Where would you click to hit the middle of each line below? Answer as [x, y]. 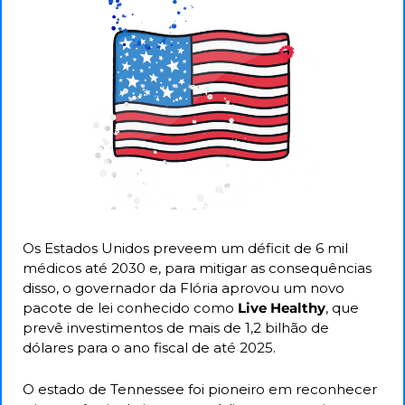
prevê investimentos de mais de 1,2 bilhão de [176, 328]
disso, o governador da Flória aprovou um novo [184, 288]
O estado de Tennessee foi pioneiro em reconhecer [200, 390]
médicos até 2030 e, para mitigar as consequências [197, 268]
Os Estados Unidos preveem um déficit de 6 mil [185, 249]
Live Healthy [280, 308]
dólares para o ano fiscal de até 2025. [151, 348]
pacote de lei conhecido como [128, 308]
